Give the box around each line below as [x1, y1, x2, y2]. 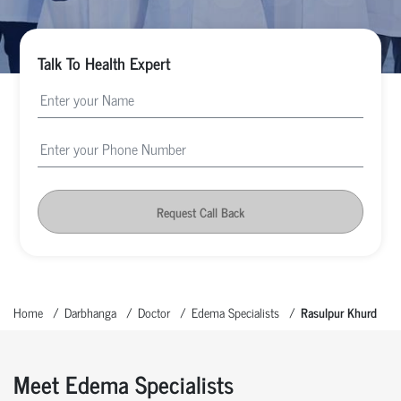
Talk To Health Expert [38, 48, 171, 76]
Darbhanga [64, 301, 116, 322]
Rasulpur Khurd [301, 301, 377, 322]
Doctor [138, 301, 170, 322]
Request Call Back [157, 200, 244, 222]
